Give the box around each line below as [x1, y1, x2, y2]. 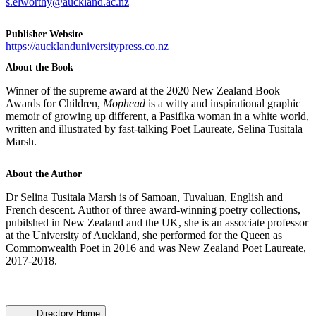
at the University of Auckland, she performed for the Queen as [6, 229, 282, 241]
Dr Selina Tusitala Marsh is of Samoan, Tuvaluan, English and [6, 190, 283, 203]
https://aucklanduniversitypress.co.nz [6, 39, 169, 52]
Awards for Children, [6, 97, 103, 109]
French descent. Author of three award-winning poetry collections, [6, 203, 300, 216]
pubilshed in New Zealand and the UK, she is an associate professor [6, 216, 308, 229]
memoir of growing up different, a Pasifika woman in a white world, [6, 109, 309, 122]
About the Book [6, 61, 73, 73]
